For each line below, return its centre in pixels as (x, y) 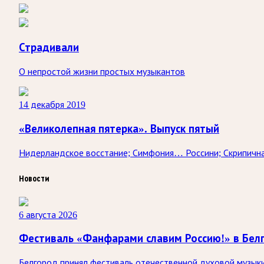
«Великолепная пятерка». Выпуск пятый (119, 128)
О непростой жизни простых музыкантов (102, 72)
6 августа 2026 (48, 214)
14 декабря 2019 (52, 105)
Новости (34, 178)
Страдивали (49, 48)
